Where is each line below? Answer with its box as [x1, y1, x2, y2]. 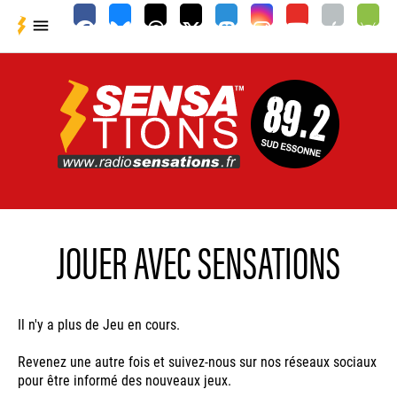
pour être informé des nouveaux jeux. [18, 370, 231, 389]
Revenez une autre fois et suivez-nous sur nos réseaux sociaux [18, 352, 377, 370]
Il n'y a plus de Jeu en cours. [18, 315, 180, 333]
